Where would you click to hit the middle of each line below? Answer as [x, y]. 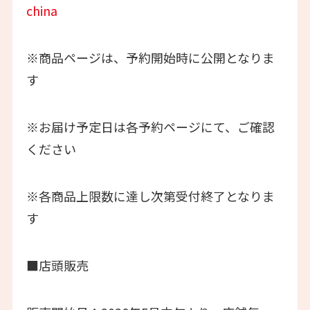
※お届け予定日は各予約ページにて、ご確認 [150, 127]
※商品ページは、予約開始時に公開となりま [150, 58]
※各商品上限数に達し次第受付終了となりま [150, 195]
